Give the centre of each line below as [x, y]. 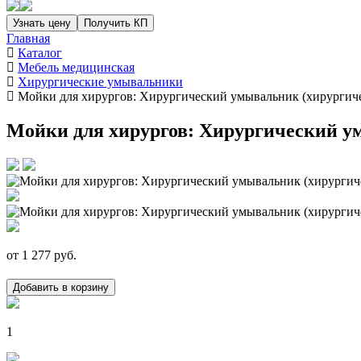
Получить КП [116, 23]
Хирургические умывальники [100, 82]
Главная [28, 38]
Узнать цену [42, 23]
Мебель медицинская [76, 67]
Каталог [40, 53]
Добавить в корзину [61, 287]
